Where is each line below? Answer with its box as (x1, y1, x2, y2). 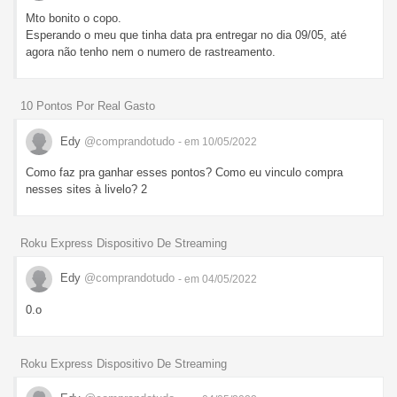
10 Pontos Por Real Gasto (20, 99, 155, 113)
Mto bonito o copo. (26, 12, 121, 26)
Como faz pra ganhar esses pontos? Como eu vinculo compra (26, 166, 343, 180)
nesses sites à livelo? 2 (26, 183, 147, 197)
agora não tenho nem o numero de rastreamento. (26, 45, 276, 59)
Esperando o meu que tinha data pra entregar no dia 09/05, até (26, 28, 346, 43)
